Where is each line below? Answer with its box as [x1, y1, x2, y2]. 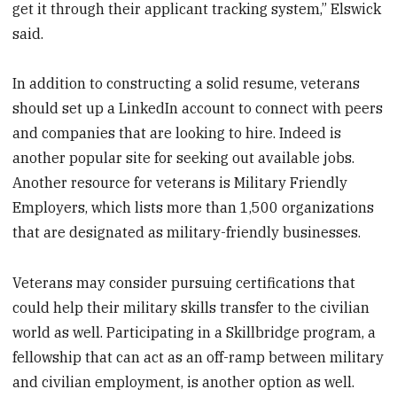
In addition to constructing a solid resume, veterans [12, 74, 361, 93]
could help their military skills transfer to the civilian [12, 299, 370, 317]
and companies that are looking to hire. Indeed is [12, 124, 342, 143]
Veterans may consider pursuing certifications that [12, 274, 356, 292]
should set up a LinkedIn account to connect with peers [12, 99, 384, 118]
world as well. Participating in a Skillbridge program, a [12, 323, 377, 342]
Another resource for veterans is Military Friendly [12, 174, 348, 192]
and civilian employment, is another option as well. [12, 373, 355, 392]
